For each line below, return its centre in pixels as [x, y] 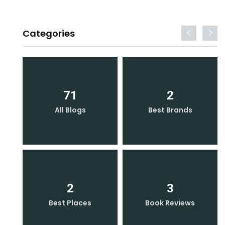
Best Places [70, 203]
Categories [49, 33]
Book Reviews [170, 203]
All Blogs [70, 110]
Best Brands [170, 110]
